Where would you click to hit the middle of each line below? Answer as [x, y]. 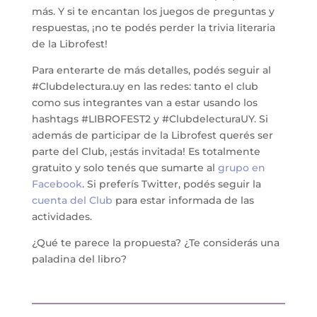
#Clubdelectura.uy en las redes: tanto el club [145, 87]
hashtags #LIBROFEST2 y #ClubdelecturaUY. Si [150, 119]
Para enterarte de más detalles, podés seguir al [151, 70]
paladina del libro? [79, 259]
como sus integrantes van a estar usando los [144, 103]
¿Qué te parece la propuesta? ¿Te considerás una [155, 243]
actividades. [62, 217]
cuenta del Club [72, 201]
